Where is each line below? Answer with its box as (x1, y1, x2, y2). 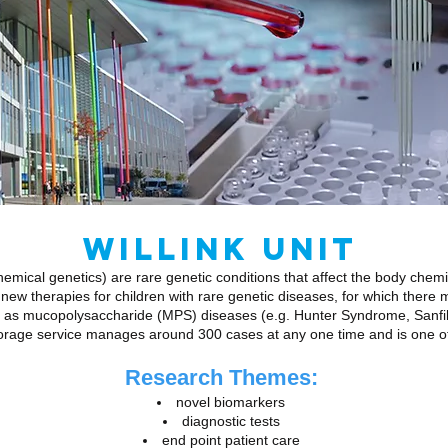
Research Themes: (124, 365, 318, 390)
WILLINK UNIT (83, 230, 359, 268)
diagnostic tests (181, 413, 280, 429)
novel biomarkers (176, 394, 285, 410)
